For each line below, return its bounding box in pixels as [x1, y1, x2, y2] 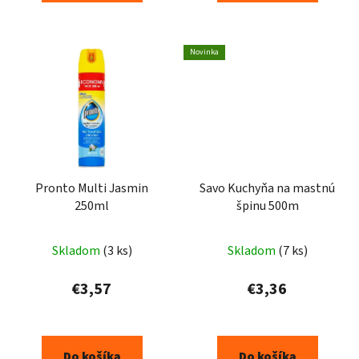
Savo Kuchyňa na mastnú [200, 179, 335, 197]
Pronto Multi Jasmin [35, 179, 148, 197]
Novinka [190, 46, 219, 58]
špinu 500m [236, 196, 299, 215]
